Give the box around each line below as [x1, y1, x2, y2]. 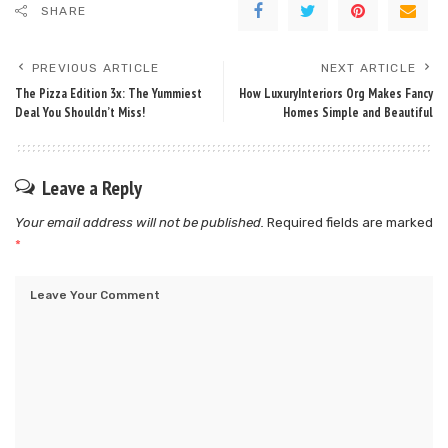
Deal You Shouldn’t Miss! [15, 104, 145, 122]
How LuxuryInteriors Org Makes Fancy [239, 85, 433, 103]
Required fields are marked [267, 215, 433, 231]
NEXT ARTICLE [320, 61, 416, 76]
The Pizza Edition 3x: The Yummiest [15, 85, 202, 103]
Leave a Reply [42, 175, 142, 202]
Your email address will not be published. [15, 215, 264, 231]
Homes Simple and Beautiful [283, 104, 433, 122]
